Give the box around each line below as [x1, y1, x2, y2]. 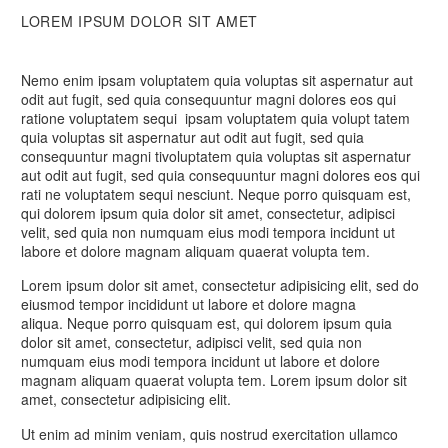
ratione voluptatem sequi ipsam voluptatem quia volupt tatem [21, 108, 410, 128]
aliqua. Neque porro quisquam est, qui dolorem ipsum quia [21, 313, 392, 334]
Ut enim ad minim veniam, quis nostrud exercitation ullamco [21, 423, 398, 444]
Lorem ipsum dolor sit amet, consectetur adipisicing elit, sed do [21, 275, 419, 296]
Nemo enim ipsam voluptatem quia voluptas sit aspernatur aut [21, 70, 413, 90]
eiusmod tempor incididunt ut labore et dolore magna [21, 294, 356, 315]
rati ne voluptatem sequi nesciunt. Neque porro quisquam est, [21, 184, 411, 204]
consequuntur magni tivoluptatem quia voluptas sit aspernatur [21, 146, 411, 166]
